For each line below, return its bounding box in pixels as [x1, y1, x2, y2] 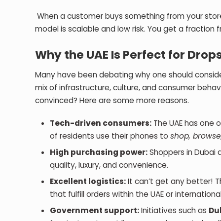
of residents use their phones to [50, 130, 171, 141]
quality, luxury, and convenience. [50, 159, 169, 170]
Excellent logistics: [50, 176, 126, 186]
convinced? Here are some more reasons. [35, 95, 189, 106]
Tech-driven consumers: [50, 117, 152, 128]
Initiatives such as [139, 205, 209, 216]
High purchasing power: [50, 147, 148, 157]
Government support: [50, 205, 140, 216]
